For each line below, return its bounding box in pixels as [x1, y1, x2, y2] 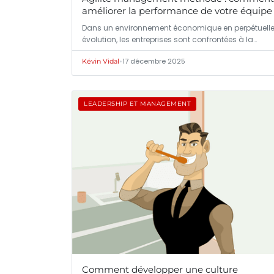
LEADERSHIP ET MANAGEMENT [84, 100, 191, 108]
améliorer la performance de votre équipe [82, 5, 272, 17]
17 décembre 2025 [122, 56, 185, 66]
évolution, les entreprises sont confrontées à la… [82, 34, 257, 45]
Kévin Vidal [82, 57, 119, 65]
